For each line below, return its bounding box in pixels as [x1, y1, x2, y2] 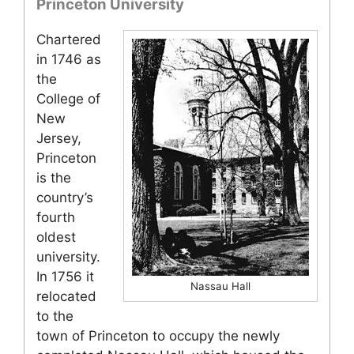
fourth [36, 209, 75, 226]
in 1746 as [36, 51, 101, 68]
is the [36, 170, 71, 186]
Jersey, [36, 130, 81, 147]
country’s [36, 190, 93, 206]
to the [36, 308, 73, 325]
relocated [36, 288, 96, 305]
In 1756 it [36, 269, 94, 285]
